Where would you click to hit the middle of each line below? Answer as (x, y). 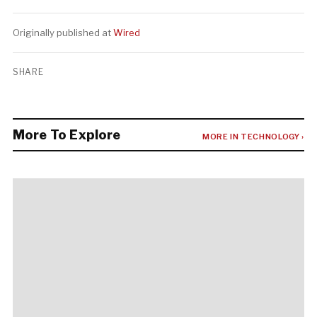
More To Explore (67, 135)
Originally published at (63, 33)
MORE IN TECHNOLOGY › (253, 137)
